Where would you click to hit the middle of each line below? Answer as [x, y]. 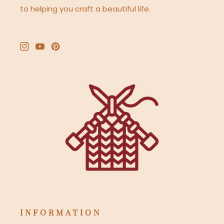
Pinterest [66, 52]
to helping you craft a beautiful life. [85, 9]
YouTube [51, 52]
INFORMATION [61, 212]
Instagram [37, 52]
